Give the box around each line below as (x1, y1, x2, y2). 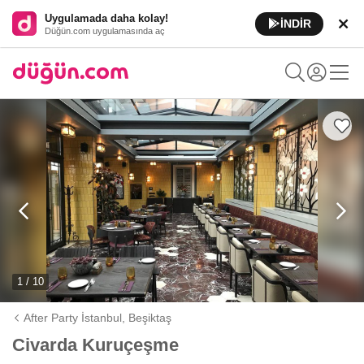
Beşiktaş (128, 311, 172, 324)
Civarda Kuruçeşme (12, 335, 179, 355)
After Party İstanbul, (24, 311, 129, 324)
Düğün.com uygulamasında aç (45, 25, 165, 36)
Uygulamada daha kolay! (45, 11, 168, 24)
